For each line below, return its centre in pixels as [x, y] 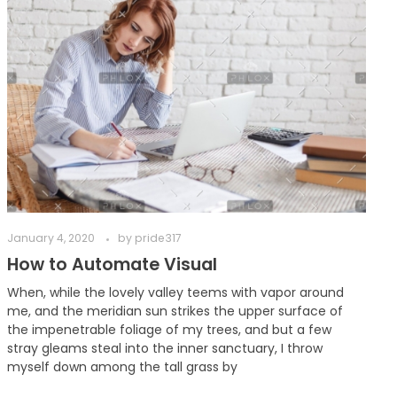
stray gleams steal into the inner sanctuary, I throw [165, 348]
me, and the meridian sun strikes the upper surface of [175, 311]
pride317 [159, 238]
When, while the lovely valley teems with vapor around [176, 292]
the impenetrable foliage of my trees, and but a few [170, 329]
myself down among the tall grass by [123, 366]
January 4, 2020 [51, 238]
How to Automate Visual [113, 264]
